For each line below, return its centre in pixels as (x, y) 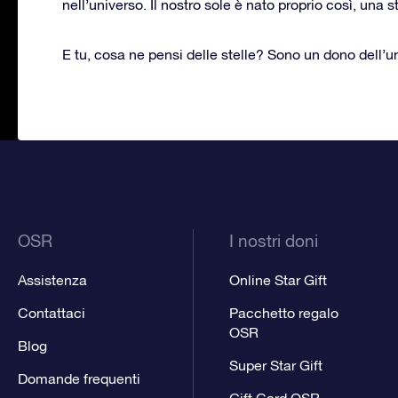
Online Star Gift (278, 279)
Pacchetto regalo (283, 312)
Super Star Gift (275, 365)
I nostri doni (273, 240)
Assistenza (52, 279)
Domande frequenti (79, 378)
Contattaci (52, 312)
